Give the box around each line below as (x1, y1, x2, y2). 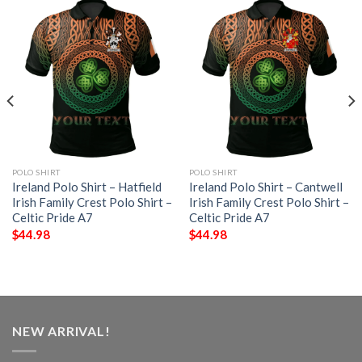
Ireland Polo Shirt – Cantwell (188, 179, 343, 195)
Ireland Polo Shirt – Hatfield (11, 179, 162, 195)
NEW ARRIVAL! (12, 323, 111, 339)
